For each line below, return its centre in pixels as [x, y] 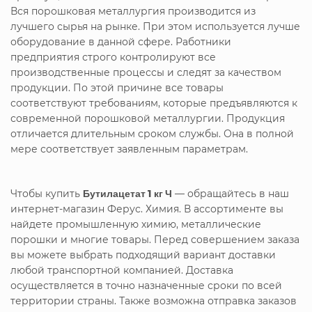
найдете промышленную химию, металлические [136, 224]
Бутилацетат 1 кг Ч [127, 193]
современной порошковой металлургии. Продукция [148, 118]
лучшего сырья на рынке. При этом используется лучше [155, 26]
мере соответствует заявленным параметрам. [129, 149]
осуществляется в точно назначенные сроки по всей [146, 285]
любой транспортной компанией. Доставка [122, 270]
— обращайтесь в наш [231, 193]
